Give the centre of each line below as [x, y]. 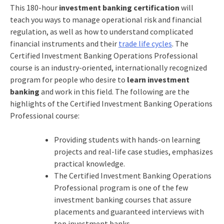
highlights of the [40, 103]
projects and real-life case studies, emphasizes [133, 151]
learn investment [158, 79]
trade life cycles [145, 43]
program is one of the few [143, 187]
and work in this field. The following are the [114, 91]
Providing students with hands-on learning [127, 139]
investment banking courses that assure [122, 199]
